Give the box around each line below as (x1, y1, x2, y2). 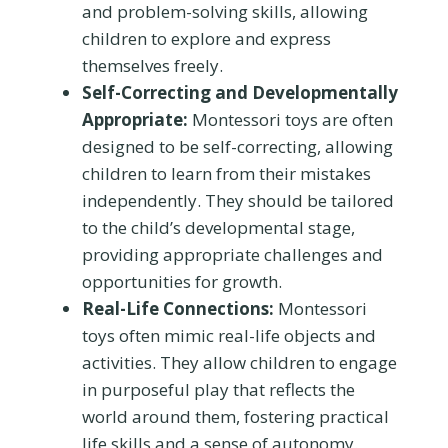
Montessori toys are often (188, 107, 393, 131)
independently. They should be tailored (82, 188, 394, 212)
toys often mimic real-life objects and (82, 323, 376, 347)
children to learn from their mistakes (82, 161, 371, 185)
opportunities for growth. (82, 269, 282, 293)
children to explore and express (82, 26, 331, 50)
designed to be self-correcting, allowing (82, 134, 393, 158)
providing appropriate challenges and (82, 242, 383, 266)
